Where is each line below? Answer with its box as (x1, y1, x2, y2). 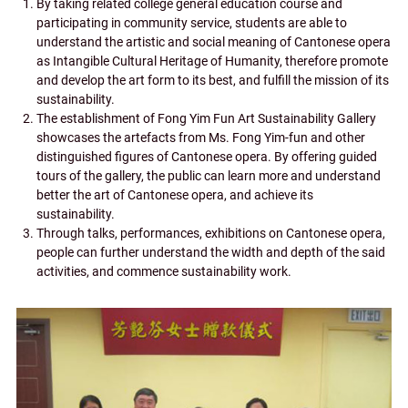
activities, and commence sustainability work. (36, 264, 291, 280)
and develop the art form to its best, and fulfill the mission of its (36, 73, 389, 89)
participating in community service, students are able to (36, 15, 347, 32)
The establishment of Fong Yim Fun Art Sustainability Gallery (36, 111, 376, 127)
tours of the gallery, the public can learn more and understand (36, 168, 381, 185)
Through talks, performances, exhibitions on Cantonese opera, (36, 226, 385, 242)
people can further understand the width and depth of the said (36, 245, 385, 261)
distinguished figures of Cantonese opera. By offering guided (36, 149, 377, 166)
